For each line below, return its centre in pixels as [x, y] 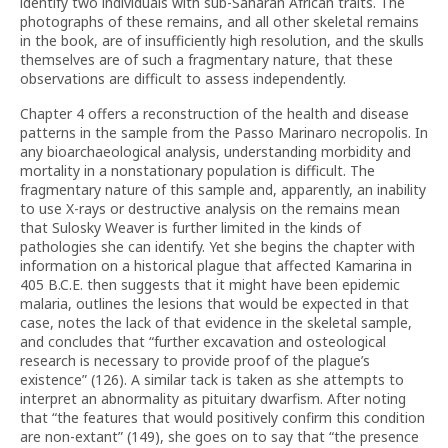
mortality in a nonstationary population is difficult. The [197, 170]
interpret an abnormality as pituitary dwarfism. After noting [213, 398]
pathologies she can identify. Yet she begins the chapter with [217, 246]
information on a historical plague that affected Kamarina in [216, 265]
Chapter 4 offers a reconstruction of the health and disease [214, 113]
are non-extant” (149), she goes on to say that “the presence [219, 436]
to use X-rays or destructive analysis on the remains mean [210, 208]
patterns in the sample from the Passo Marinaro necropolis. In [224, 132]
